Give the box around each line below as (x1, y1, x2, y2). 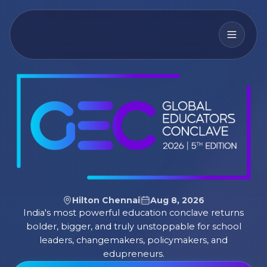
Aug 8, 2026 (150, 194, 204, 206)
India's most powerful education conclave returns (23, 207, 244, 218)
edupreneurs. (103, 248, 164, 259)
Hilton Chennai (72, 194, 140, 206)
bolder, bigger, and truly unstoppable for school (26, 221, 241, 232)
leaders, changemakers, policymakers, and (39, 234, 228, 246)
